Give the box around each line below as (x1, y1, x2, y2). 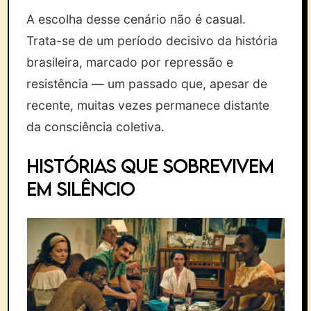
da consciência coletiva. (26, 119, 165, 134)
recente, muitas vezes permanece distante (26, 98, 270, 112)
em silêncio (26, 178, 135, 200)
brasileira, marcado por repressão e (26, 55, 234, 69)
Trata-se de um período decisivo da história (26, 33, 278, 48)
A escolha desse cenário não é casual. (26, 12, 246, 26)
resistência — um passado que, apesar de (26, 76, 268, 91)
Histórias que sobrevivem (26, 155, 274, 177)
